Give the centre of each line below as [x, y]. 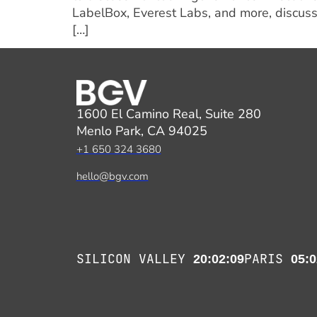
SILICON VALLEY [134, 258]
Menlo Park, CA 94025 [142, 131]
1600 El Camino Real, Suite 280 [168, 114]
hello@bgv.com [112, 176]
